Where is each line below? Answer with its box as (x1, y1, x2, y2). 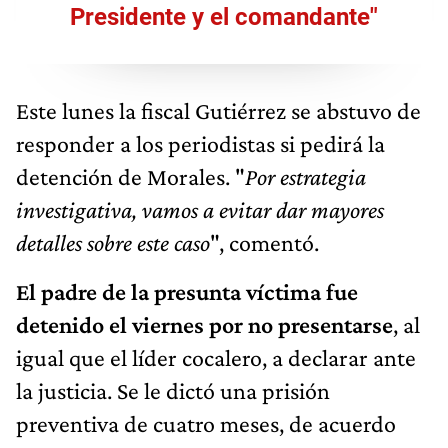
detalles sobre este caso (16, 228, 210, 256)
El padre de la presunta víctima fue (16, 277, 358, 305)
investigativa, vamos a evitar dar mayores (16, 195, 384, 223)
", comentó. (210, 228, 319, 256)
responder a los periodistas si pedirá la (16, 129, 385, 157)
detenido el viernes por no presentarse (16, 310, 393, 338)
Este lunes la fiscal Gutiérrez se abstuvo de (16, 96, 421, 124)
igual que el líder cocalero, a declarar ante (16, 343, 416, 371)
